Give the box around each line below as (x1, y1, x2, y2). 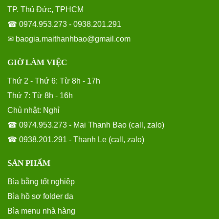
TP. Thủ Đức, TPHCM (7, 5, 84, 14)
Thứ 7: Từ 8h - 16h (7, 91, 73, 100)
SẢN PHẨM (7, 158, 50, 168)
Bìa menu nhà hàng (7, 206, 75, 215)
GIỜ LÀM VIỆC (7, 57, 67, 67)
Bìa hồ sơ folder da (7, 192, 73, 200)
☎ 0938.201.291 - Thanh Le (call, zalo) (7, 135, 144, 144)
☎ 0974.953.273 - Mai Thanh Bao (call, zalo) (7, 120, 164, 129)
